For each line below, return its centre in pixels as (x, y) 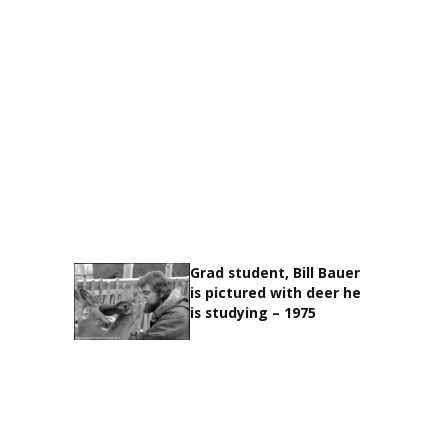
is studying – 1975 (253, 313)
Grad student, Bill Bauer (275, 273)
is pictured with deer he (276, 293)
